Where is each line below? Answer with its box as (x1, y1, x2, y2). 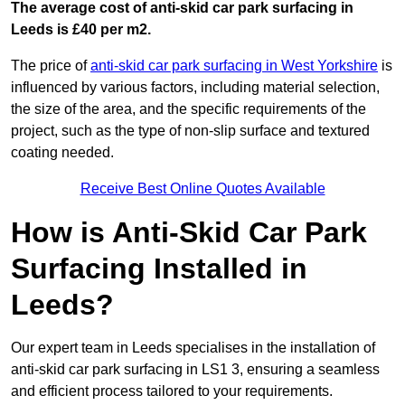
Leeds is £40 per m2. (11, 22, 151, 38)
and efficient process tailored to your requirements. (11, 383, 333, 400)
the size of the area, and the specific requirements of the (11, 101, 366, 118)
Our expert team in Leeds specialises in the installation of (11, 340, 375, 356)
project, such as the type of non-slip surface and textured (11, 123, 370, 139)
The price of (11, 58, 90, 74)
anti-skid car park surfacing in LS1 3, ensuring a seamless (11, 362, 380, 378)
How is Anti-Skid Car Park (11, 216, 367, 250)
